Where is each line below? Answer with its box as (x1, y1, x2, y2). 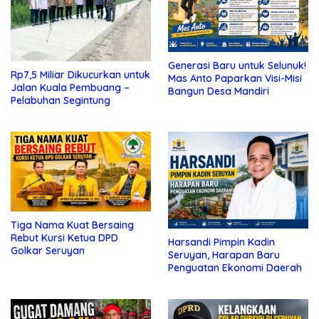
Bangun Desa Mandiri (168, 85, 269, 98)
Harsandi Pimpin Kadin (168, 235, 275, 249)
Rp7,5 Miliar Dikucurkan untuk (11, 68, 150, 81)
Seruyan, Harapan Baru (168, 248, 280, 261)
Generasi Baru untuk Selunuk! (168, 59, 306, 73)
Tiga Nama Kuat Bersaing (11, 219, 134, 232)
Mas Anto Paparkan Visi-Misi (168, 72, 302, 85)
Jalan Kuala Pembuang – (11, 80, 130, 94)
